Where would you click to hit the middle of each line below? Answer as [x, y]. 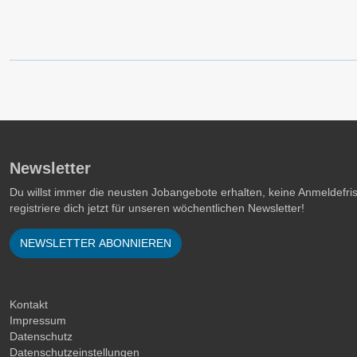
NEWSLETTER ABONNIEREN [96, 243]
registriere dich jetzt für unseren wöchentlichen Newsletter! [157, 208]
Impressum [38, 320]
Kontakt [29, 304]
